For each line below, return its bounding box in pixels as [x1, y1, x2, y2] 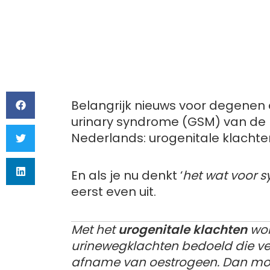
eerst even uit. [71, 183, 156, 200]
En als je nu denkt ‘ [71, 167, 183, 184]
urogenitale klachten [118, 221, 247, 238]
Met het [71, 221, 118, 238]
